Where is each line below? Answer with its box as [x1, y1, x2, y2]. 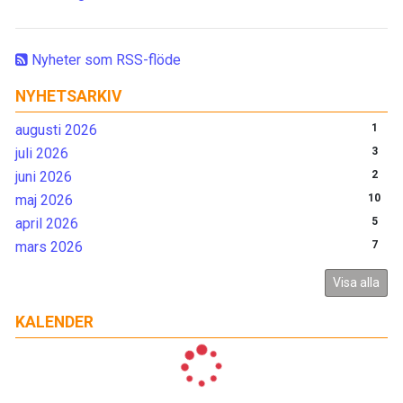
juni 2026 [15, 168, 72, 186]
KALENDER [15, 313, 94, 332]
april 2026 [15, 215, 78, 233]
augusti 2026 [15, 121, 97, 139]
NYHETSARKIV [15, 87, 122, 106]
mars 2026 [15, 238, 83, 256]
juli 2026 [15, 145, 68, 163]
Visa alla [333, 275, 380, 291]
